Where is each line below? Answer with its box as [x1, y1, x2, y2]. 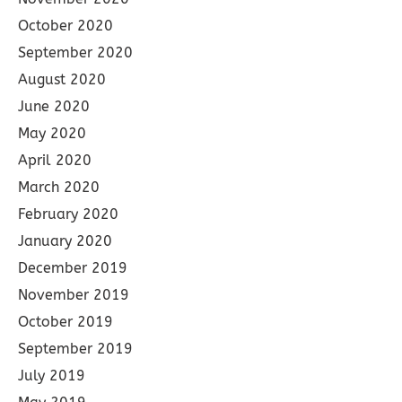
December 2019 [18, 259, 127, 276]
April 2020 [18, 152, 92, 169]
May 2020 [18, 125, 86, 142]
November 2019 [18, 286, 129, 303]
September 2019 [18, 340, 133, 357]
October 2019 [18, 313, 113, 330]
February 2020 [18, 205, 118, 223]
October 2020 [18, 17, 113, 34]
